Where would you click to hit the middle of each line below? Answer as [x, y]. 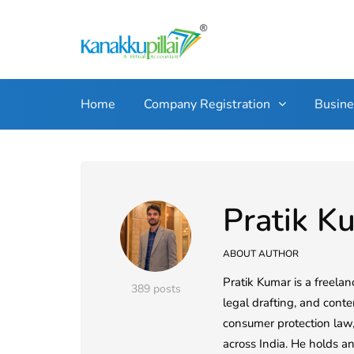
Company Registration [207, 104]
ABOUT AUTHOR [261, 254]
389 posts [156, 289]
